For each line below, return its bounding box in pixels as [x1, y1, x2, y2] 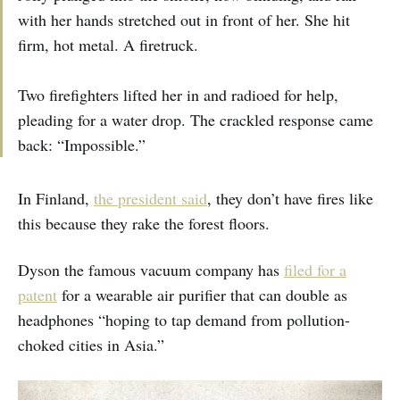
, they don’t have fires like [207, 187, 373, 209]
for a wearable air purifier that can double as [57, 283, 347, 305]
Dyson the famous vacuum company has [18, 258, 284, 280]
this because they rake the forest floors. [18, 212, 270, 234]
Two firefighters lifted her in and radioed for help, [18, 83, 338, 105]
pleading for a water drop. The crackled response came [18, 108, 373, 130]
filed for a [284, 258, 346, 280]
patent [18, 283, 57, 305]
